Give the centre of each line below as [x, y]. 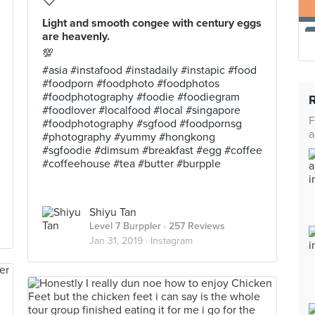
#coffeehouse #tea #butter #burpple [131, 164]
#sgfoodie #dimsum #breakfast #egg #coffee [152, 150]
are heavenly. [76, 37]
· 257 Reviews [193, 226]
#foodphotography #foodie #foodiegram [141, 97]
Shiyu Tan [113, 212]
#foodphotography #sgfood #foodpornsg [142, 124]
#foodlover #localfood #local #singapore [141, 110]
